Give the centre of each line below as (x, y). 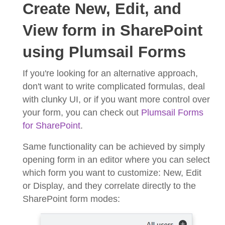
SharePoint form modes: (71, 199)
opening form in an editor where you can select (116, 159)
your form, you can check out (82, 112)
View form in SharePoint (113, 30)
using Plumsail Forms (104, 52)
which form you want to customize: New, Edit (112, 173)
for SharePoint (51, 125)
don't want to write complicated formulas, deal (114, 86)
